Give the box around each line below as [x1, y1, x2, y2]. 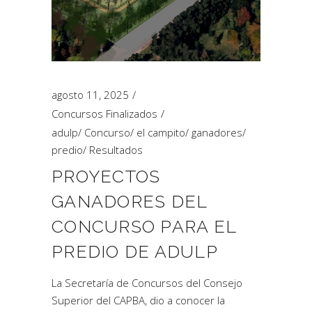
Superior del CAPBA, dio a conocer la [52, 293, 225, 307]
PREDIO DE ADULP [52, 241, 218, 262]
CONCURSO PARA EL [52, 216, 236, 237]
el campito [136, 125, 185, 139]
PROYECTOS [52, 166, 161, 187]
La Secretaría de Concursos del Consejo [52, 276, 242, 290]
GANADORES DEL [52, 191, 208, 212]
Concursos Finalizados [52, 107, 157, 120]
